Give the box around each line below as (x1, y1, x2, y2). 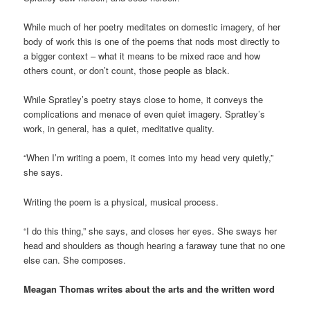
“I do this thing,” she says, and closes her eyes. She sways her (24, 224, 277, 237)
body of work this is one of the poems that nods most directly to (24, 35, 280, 48)
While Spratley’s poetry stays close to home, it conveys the (24, 93, 264, 107)
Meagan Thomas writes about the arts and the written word (24, 282, 275, 295)
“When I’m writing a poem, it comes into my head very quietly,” (24, 151, 274, 165)
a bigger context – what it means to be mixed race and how (24, 49, 261, 63)
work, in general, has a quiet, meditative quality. (24, 122, 215, 136)
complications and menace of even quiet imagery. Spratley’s (24, 107, 266, 121)
